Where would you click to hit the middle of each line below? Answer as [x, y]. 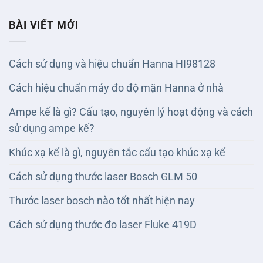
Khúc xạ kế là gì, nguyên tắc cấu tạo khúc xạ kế [117, 153]
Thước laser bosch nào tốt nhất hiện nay [102, 201]
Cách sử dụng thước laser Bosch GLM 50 [103, 177]
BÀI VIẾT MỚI [44, 26]
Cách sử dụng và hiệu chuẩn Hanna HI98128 [112, 64]
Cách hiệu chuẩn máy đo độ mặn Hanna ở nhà [116, 88]
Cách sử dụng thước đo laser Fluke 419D [103, 225]
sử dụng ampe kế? [52, 129]
